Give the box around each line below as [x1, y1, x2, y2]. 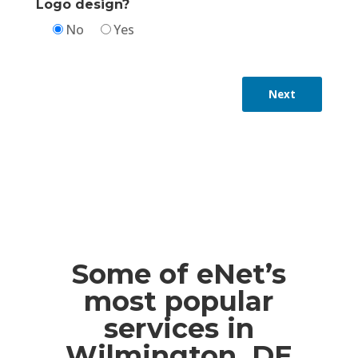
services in [103, 311, 254, 345]
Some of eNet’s [71, 257, 286, 291]
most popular [84, 284, 274, 318]
